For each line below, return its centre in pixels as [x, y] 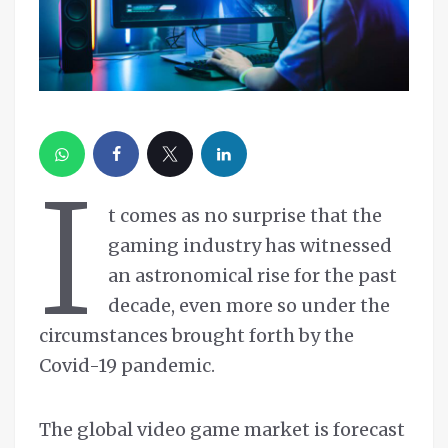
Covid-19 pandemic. [127, 366]
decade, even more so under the [249, 306]
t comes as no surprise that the [245, 216]
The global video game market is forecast [222, 430]
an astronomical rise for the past [253, 276]
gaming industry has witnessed [250, 246]
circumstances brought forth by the [196, 336]
